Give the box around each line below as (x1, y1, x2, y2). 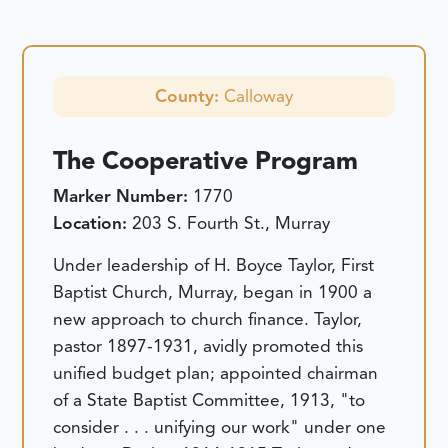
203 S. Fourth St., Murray (132, 212, 331, 235)
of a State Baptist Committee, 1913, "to (53, 388, 366, 411)
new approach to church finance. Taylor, (53, 307, 363, 330)
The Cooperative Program (53, 145, 359, 177)
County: (155, 85, 224, 108)
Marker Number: (53, 185, 194, 208)
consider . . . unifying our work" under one (53, 415, 387, 438)
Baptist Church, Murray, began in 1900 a (53, 280, 373, 303)
